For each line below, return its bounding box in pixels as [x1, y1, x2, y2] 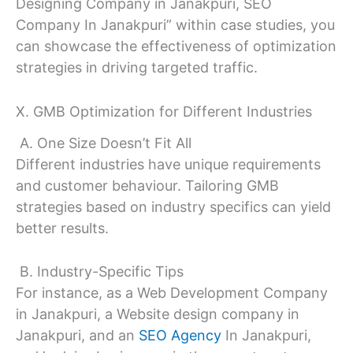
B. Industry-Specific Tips [16, 263, 184, 281]
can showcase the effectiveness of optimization [16, 38, 336, 55]
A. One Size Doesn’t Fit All [16, 134, 191, 151]
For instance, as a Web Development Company [16, 284, 328, 302]
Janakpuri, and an [16, 327, 139, 344]
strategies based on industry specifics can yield [16, 198, 331, 215]
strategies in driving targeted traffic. [16, 59, 258, 76]
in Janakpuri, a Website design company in [16, 306, 299, 323]
